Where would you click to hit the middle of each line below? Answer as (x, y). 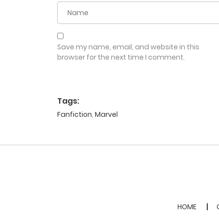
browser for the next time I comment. (121, 57)
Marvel (106, 115)
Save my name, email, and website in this (128, 47)
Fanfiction (75, 115)
